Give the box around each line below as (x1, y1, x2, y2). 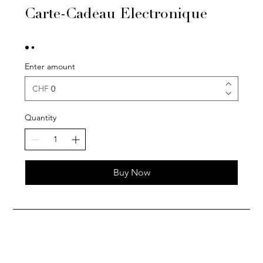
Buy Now (113, 167, 150, 178)
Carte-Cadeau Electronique (25, 8, 208, 23)
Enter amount (25, 61, 76, 72)
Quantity (25, 112, 57, 123)
